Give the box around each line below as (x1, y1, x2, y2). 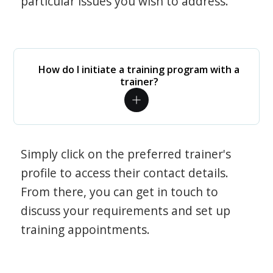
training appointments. (21, 221, 151, 238)
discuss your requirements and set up (21, 202, 231, 219)
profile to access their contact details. (21, 165, 229, 181)
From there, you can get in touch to (21, 183, 219, 200)
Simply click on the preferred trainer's (21, 146, 232, 162)
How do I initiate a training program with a (38, 63, 239, 76)
